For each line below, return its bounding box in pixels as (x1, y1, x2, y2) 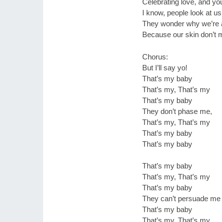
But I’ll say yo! (142, 63, 187, 72)
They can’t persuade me (142, 194, 221, 203)
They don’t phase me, (142, 107, 212, 115)
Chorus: (142, 52, 168, 61)
